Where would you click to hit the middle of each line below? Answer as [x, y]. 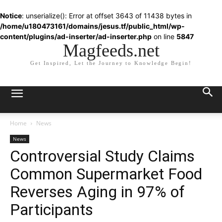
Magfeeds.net [111, 51]
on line [164, 36]
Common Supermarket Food [106, 174]
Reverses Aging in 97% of [97, 192]
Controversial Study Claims [102, 156]
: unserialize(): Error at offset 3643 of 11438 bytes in [107, 16]
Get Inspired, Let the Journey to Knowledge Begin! [111, 63]
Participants [52, 210]
